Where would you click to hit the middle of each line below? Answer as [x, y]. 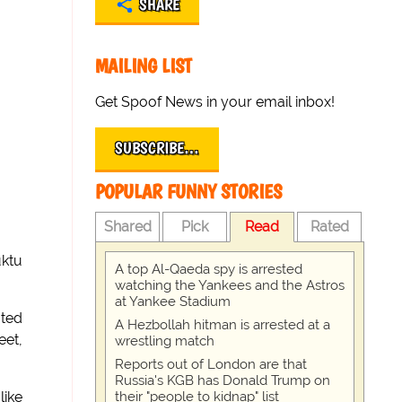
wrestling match [165, 341]
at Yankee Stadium [173, 301]
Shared [127, 227]
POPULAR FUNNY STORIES [189, 192]
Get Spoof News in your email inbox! [215, 102]
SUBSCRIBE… [157, 148]
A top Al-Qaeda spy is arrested [209, 269]
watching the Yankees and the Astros [230, 285]
